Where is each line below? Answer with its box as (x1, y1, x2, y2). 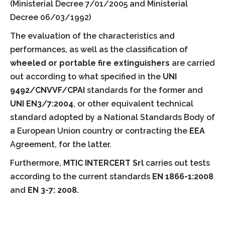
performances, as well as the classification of (10, 44, 188, 54)
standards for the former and (85, 85, 203, 95)
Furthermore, (10, 158, 61, 168)
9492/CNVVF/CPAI (10, 85, 85, 95)
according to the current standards (10, 171, 152, 181)
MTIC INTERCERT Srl (61, 158, 146, 168)
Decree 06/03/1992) (10, 12, 91, 22)
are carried (170, 58, 215, 68)
